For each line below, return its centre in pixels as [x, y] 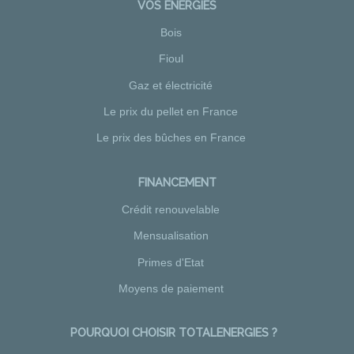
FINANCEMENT [177, 182]
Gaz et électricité [171, 85]
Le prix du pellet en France [171, 111]
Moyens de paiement [171, 288]
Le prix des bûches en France [171, 137]
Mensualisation [171, 236]
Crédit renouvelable [171, 210]
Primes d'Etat [171, 262]
